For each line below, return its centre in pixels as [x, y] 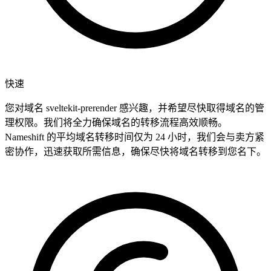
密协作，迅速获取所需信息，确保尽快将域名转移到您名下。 [135, 152]
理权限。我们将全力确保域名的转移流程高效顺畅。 [116, 123]
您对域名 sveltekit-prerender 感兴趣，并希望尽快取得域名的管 [135, 108]
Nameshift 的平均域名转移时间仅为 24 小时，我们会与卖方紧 [135, 137]
